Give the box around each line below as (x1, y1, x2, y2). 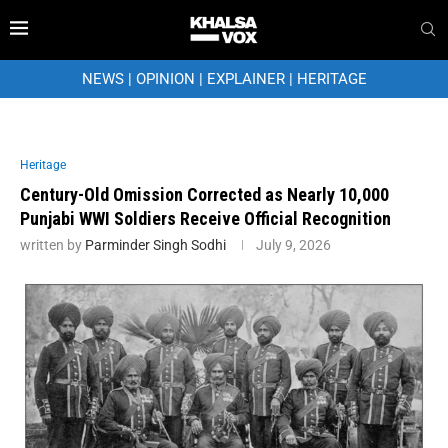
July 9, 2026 (256, 236, 331, 253)
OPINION (135, 69, 195, 88)
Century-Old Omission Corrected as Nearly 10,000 (20, 183, 389, 205)
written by (20, 236, 85, 253)
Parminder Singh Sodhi (85, 236, 226, 253)
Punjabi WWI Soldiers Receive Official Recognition (20, 207, 391, 229)
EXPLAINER (206, 69, 285, 88)
